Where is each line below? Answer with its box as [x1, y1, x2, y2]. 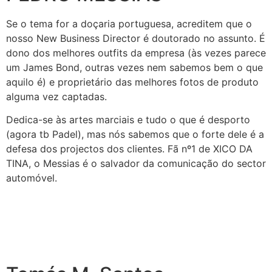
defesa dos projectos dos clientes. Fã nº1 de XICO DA [6, 143, 253, 155]
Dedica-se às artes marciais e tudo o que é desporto [6, 114, 250, 126]
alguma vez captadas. [6, 90, 107, 103]
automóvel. [6, 172, 57, 185]
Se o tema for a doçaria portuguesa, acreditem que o [6, 18, 252, 30]
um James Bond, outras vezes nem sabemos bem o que [6, 61, 263, 74]
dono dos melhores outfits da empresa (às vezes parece [6, 47, 266, 59]
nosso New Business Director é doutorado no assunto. [6, 32, 259, 45]
